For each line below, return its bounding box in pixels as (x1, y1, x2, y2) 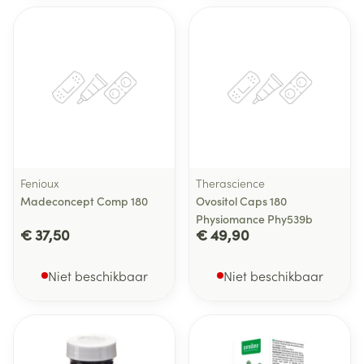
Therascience (196, 175, 265, 191)
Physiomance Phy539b (196, 210, 313, 227)
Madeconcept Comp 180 (20, 193, 148, 209)
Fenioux (20, 175, 59, 191)
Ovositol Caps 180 (196, 193, 287, 209)
